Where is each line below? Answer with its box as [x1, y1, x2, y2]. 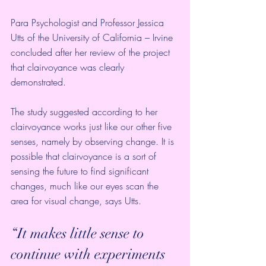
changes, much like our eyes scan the [11, 179, 161, 192]
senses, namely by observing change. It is [11, 134, 177, 148]
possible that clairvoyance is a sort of [11, 149, 159, 163]
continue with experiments [11, 245, 169, 263]
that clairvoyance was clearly [11, 60, 127, 74]
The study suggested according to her [11, 104, 160, 118]
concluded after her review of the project [11, 45, 173, 59]
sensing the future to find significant [11, 164, 151, 178]
